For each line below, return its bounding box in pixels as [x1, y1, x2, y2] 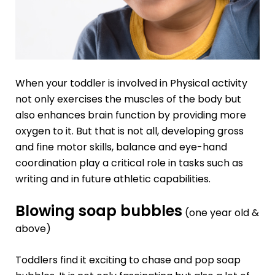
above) [15, 221, 51, 236]
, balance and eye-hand [111, 140, 227, 155]
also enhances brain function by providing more [15, 108, 246, 123]
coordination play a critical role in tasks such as [15, 156, 243, 171]
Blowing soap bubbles [15, 200, 182, 221]
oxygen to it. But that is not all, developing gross [15, 124, 244, 139]
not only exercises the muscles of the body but [15, 92, 241, 107]
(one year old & [182, 205, 259, 220]
